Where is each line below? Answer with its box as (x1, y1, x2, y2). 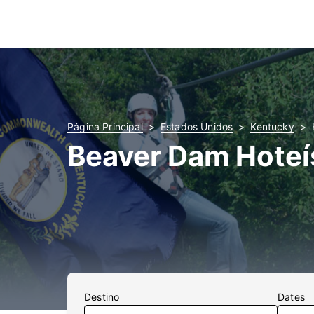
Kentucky (250, 121, 294, 132)
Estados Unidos (160, 121, 233, 132)
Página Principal (67, 121, 143, 132)
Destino (84, 291, 120, 303)
